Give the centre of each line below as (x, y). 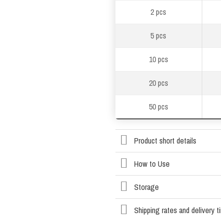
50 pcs (158, 106)
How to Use (152, 164)
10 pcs (158, 59)
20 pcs (158, 83)
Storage (146, 187)
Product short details (165, 141)
